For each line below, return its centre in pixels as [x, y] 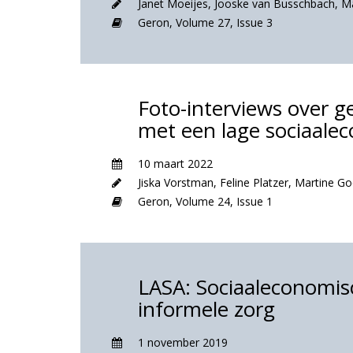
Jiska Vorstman [176, 182]
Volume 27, [206, 22]
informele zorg [206, 309]
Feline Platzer [254, 182]
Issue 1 [255, 201]
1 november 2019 [183, 342]
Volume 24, [206, 201]
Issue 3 [255, 22]
